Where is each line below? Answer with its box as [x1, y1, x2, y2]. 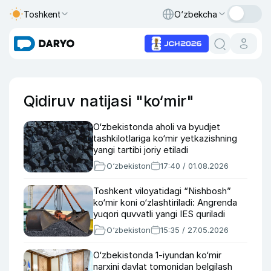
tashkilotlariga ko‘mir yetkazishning [93, 132, 237, 144]
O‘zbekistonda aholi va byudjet [93, 121, 220, 132]
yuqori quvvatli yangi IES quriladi [93, 208, 225, 220]
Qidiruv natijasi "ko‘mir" [24, 92, 194, 110]
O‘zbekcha [174, 8, 217, 19]
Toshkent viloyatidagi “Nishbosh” [93, 185, 231, 197]
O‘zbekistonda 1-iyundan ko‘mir [93, 249, 221, 261]
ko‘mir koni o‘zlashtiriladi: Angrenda [93, 197, 237, 208]
